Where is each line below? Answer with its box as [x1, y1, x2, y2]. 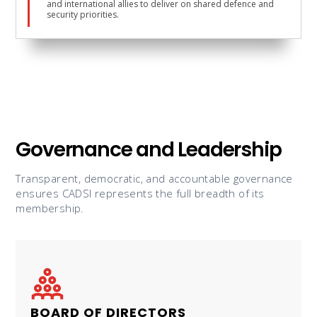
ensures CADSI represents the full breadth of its [16, 185, 265, 200]
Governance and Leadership [16, 135, 282, 163]
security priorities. [47, 8, 120, 21]
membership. [16, 200, 84, 215]
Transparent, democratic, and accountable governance [16, 171, 293, 185]
